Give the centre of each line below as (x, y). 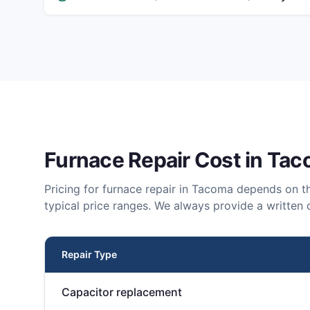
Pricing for (73, 189)
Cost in (228, 160)
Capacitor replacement (122, 292)
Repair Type (89, 254)
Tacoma (212, 189)
